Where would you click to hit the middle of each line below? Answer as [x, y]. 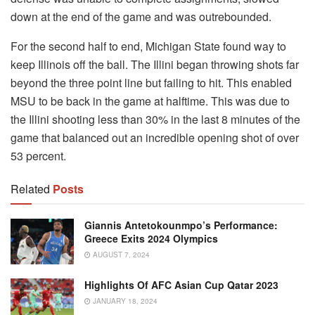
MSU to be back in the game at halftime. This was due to [150, 101]
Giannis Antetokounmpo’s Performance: [181, 225]
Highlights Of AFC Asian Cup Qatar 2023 [181, 284]
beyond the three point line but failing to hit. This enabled [151, 83]
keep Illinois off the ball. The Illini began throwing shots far [155, 65]
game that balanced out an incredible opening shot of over [155, 138]
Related [30, 189]
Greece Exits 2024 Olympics [151, 239]
